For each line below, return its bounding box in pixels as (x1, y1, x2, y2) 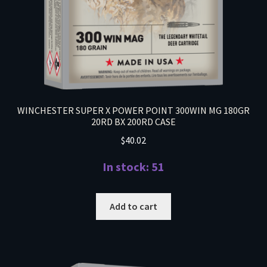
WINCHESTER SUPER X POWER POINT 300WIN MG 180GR (17, 104, 250, 117)
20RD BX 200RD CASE (91, 116, 176, 128)
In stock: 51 (103, 159, 164, 174)
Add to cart (110, 200, 157, 213)
